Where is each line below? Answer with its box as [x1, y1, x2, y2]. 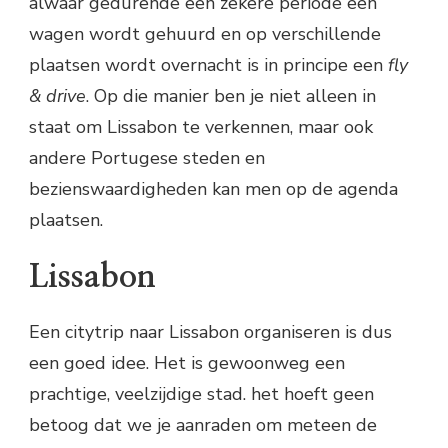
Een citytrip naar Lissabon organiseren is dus [29, 320, 392, 345]
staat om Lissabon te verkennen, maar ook [29, 114, 373, 139]
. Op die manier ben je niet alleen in [86, 83, 376, 108]
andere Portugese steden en [29, 145, 265, 170]
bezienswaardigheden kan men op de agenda [29, 176, 398, 201]
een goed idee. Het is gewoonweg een [29, 351, 345, 376]
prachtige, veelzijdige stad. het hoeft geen [29, 382, 374, 407]
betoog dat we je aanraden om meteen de [29, 413, 377, 438]
